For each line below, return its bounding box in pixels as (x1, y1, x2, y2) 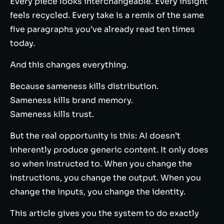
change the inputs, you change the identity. (10, 186, 185, 197)
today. (10, 38, 35, 48)
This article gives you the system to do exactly (10, 208, 199, 218)
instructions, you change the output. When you (10, 172, 201, 183)
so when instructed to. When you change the (10, 158, 192, 169)
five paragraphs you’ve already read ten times (10, 24, 195, 34)
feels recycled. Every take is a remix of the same (10, 10, 204, 20)
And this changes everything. (10, 59, 128, 70)
